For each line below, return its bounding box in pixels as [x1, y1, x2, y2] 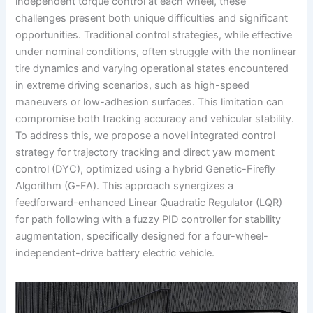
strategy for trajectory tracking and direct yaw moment [15, 145, 275, 159]
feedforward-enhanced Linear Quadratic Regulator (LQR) [15, 196, 283, 209]
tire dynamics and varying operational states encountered [15, 61, 289, 75]
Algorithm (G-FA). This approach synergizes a [15, 179, 234, 192]
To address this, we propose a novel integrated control [15, 129, 276, 142]
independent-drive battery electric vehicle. [15, 246, 215, 259]
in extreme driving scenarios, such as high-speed [15, 78, 250, 92]
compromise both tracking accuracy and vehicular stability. [15, 112, 295, 125]
